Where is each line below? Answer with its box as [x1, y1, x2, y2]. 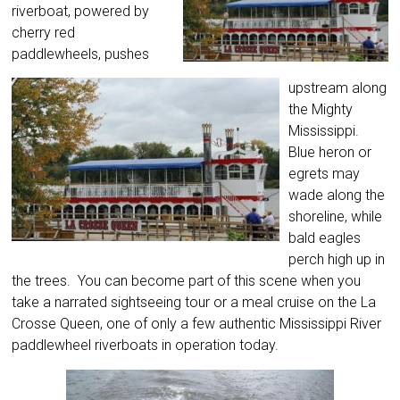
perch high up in [288, 251, 386, 269]
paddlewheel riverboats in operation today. [12, 337, 279, 354]
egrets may [288, 165, 361, 183]
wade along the [288, 187, 386, 204]
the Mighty [288, 101, 354, 119]
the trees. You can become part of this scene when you [12, 272, 362, 290]
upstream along [288, 79, 387, 97]
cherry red [12, 24, 76, 42]
